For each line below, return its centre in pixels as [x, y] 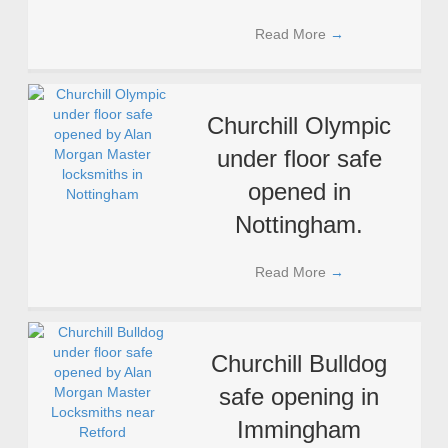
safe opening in [299, 396]
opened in [299, 191]
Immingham [299, 429]
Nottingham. [299, 224]
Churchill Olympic [299, 125]
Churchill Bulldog [299, 363]
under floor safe [299, 158]
